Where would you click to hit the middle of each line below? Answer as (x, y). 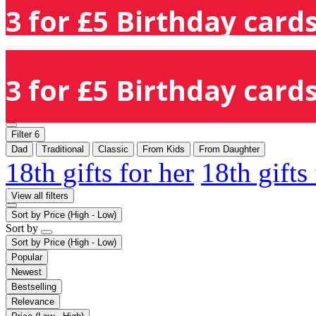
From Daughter (229, 149)
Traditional (63, 149)
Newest (26, 272)
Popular (27, 257)
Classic (113, 149)
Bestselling (34, 286)
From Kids (164, 149)
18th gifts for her (100, 172)
